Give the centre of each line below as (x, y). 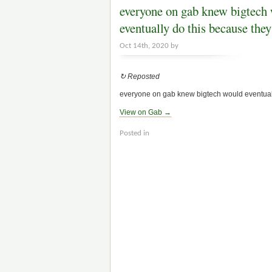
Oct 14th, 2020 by (149, 46)
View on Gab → (145, 112)
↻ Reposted (140, 76)
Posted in (134, 133)
